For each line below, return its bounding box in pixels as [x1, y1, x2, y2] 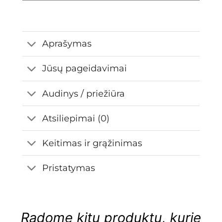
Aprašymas [42, 38, 92, 49]
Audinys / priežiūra [42, 88, 125, 99]
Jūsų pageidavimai [42, 63, 127, 74]
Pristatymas [42, 162, 96, 173]
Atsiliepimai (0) [42, 112, 110, 123]
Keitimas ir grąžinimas [42, 137, 143, 148]
